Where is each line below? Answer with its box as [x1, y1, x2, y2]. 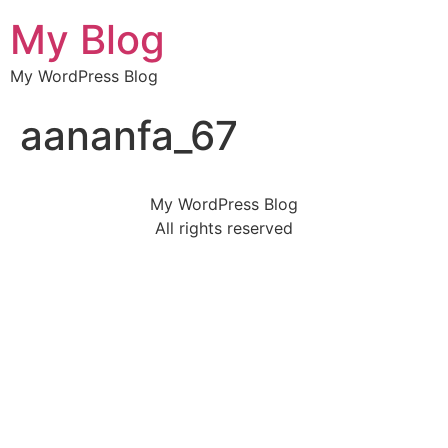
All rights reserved [155, 218, 293, 238]
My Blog [10, 15, 165, 64]
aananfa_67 [20, 111, 238, 160]
